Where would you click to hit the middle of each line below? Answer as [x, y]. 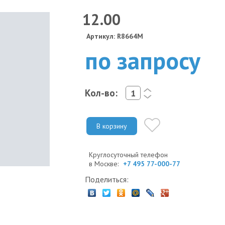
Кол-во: [101, 93]
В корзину [112, 126]
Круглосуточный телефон [128, 154]
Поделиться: [107, 179]
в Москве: [105, 163]
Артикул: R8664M [115, 36]
